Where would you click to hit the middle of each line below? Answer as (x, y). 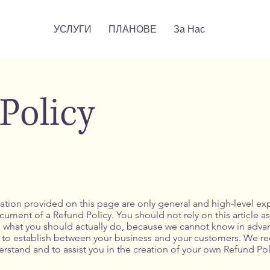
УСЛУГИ (73, 29)
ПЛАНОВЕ (133, 29)
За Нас (190, 29)
